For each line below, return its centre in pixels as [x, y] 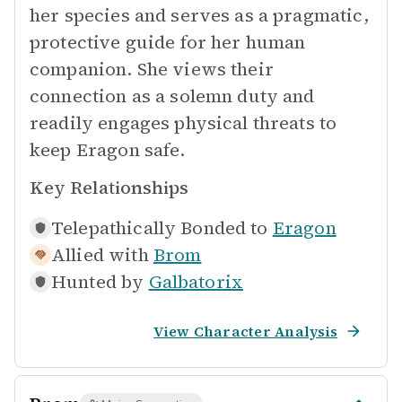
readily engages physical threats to [184, 123]
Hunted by [98, 282]
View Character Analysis [245, 331]
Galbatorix [196, 282]
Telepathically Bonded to [160, 228]
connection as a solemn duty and [172, 96]
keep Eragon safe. [108, 150]
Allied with [100, 255]
